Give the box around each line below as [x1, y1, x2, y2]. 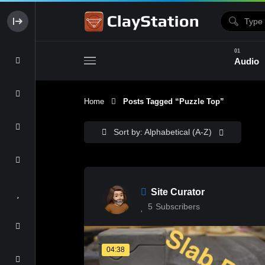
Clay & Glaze [154, 111, 196, 119]
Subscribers [156, 202, 200, 211]
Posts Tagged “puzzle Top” [116, 97, 224, 106]
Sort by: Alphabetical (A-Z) [114, 127, 214, 137]
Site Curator [151, 187, 205, 197]
